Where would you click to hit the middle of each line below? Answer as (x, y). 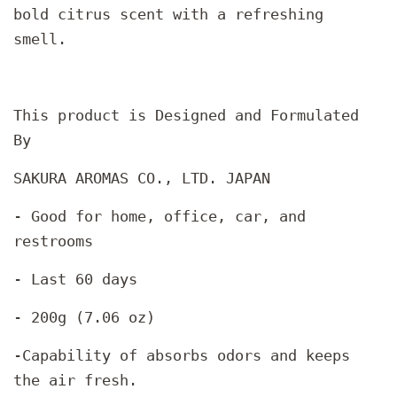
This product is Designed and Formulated (186, 116)
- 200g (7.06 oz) (84, 318)
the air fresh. (75, 381)
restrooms (53, 241)
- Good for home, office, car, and (160, 217)
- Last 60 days (75, 280)
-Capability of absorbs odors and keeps (182, 356)
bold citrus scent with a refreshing (168, 15)
